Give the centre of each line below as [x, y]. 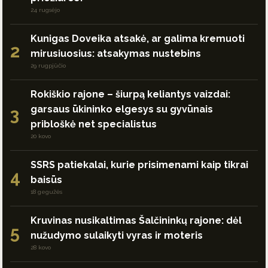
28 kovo [41, 247]
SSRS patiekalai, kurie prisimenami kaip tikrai [139, 165]
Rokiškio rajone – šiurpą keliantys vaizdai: [130, 94]
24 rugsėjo [45, 10]
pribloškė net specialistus [94, 124]
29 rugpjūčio [48, 65]
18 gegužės [46, 191]
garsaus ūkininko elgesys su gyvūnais [122, 109]
